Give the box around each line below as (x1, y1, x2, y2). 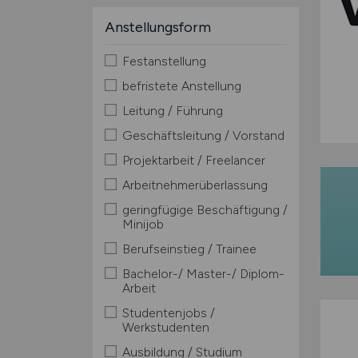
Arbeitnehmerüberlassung (121, 177, 268, 193)
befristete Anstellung (121, 78, 241, 93)
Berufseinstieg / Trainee (121, 241, 257, 257)
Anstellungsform (104, 18, 211, 36)
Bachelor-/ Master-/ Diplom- (121, 266, 284, 281)
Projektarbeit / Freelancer (121, 153, 265, 168)
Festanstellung (121, 54, 206, 69)
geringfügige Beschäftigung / (121, 202, 288, 217)
